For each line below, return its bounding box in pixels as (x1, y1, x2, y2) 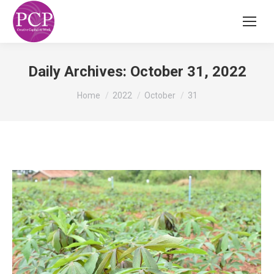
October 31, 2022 (130, 63, 246, 80)
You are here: (76, 84, 131, 95)
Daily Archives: (28, 63, 130, 80)
